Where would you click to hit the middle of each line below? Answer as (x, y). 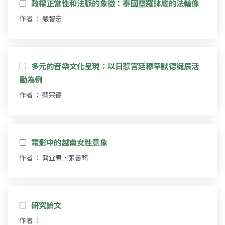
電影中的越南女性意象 (69, 142)
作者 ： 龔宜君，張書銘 (54, 157)
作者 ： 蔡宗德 (41, 94)
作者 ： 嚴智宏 (41, 18)
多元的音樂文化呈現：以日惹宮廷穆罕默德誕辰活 (115, 66)
